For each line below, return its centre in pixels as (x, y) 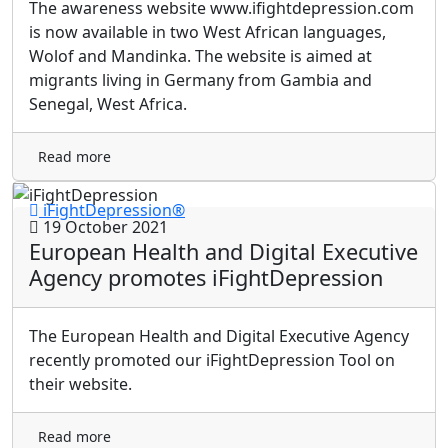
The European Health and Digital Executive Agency (219, 336)
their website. (80, 384)
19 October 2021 (103, 227)
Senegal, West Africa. (108, 103)
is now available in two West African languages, (207, 31)
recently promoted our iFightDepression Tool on (212, 360)
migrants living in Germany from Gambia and (200, 79)
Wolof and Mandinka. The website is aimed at (200, 55)
